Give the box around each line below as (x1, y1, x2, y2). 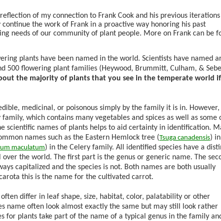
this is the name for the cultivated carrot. (20, 173, 153, 181)
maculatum (11, 144, 45, 151)
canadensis (178, 134, 210, 142)
